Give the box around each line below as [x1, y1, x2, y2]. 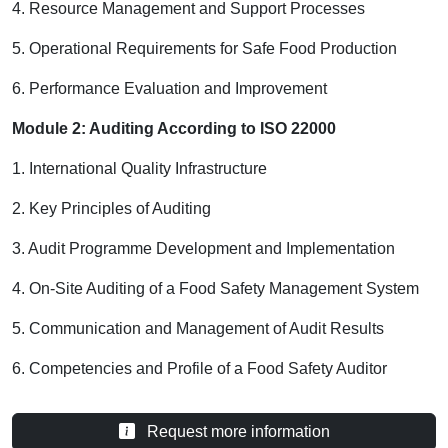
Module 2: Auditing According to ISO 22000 [12, 119, 336, 137]
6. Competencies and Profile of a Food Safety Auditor [12, 359, 387, 377]
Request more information [142, 422, 330, 440]
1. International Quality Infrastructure [12, 159, 267, 177]
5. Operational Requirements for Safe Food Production [12, 39, 397, 57]
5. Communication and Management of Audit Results [12, 319, 384, 337]
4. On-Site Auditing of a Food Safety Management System [12, 279, 419, 297]
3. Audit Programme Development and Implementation [12, 239, 395, 257]
